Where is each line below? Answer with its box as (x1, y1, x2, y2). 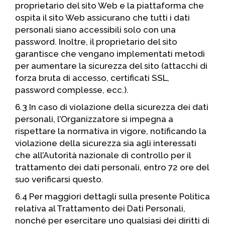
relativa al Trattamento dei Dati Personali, (15, 203, 185, 213)
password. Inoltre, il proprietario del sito (15, 37, 177, 47)
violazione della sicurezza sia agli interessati (15, 138, 196, 148)
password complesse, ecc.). (15, 85, 129, 95)
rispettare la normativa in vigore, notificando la (15, 126, 206, 136)
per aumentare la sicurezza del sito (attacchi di (15, 61, 207, 71)
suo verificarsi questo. (15, 174, 103, 184)
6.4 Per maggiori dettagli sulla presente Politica (15, 191, 210, 201)
